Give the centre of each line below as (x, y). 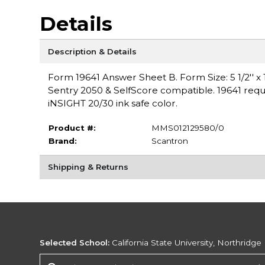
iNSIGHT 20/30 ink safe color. (112, 104)
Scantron (169, 140)
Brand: (62, 140)
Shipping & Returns (88, 167)
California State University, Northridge (186, 243)
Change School (70, 259)
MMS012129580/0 (188, 127)
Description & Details (92, 51)
